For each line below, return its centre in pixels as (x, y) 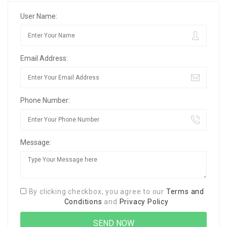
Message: (36, 142)
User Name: (39, 16)
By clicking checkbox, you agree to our (97, 191)
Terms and (185, 191)
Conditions (83, 201)
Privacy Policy (144, 201)
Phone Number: (45, 100)
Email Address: (44, 58)
